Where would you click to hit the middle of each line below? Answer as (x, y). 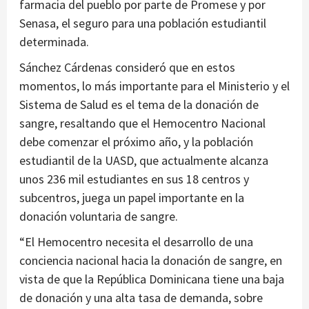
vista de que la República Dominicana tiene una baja (152, 279)
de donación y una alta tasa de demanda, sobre (141, 297)
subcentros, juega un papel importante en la (132, 197)
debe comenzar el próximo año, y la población (136, 141)
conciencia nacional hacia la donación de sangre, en (151, 260)
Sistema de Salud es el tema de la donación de (139, 104)
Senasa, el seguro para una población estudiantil (143, 23)
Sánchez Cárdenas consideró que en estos (127, 67)
